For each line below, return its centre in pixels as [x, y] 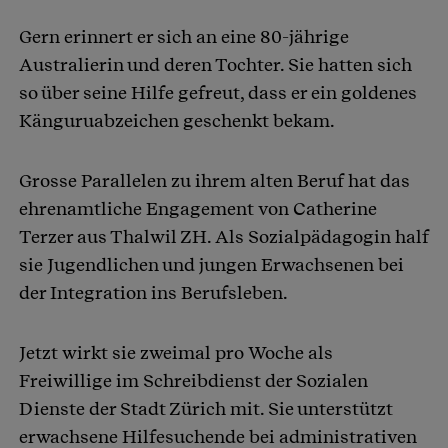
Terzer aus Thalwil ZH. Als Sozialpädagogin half [224, 237]
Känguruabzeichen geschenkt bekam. [177, 121]
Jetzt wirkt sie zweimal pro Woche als [176, 353]
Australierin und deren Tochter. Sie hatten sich [215, 65]
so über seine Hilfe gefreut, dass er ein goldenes [218, 93]
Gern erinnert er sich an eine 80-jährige [184, 37]
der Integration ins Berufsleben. [153, 293]
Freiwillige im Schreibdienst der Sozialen [193, 381]
